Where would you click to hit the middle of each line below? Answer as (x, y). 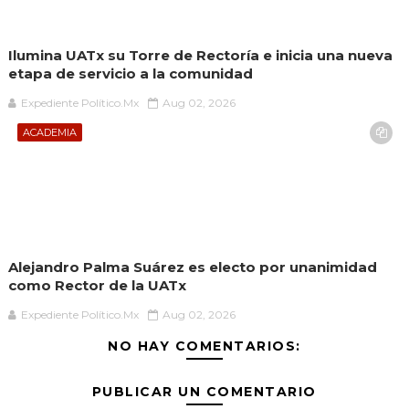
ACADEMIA (49, 133)
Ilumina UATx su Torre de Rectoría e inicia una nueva (200, 56)
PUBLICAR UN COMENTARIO (204, 392)
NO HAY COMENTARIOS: (204, 346)
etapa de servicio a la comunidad (130, 74)
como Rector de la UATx (97, 286)
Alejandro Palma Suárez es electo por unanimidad (192, 267)
